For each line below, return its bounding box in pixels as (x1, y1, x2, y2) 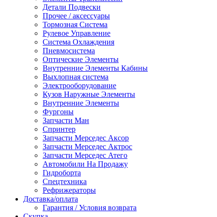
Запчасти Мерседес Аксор (43, 134, 129, 142)
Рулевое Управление (43, 29, 110, 37)
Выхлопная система (43, 73, 108, 81)
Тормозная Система (43, 20, 108, 29)
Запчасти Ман (43, 116, 89, 124)
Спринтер (43, 125, 76, 133)
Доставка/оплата (23, 195, 78, 203)
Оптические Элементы (43, 55, 119, 63)
